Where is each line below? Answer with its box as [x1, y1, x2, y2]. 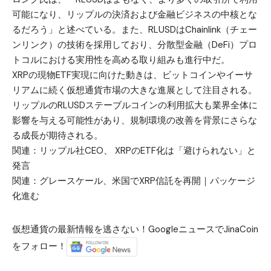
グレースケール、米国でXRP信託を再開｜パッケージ [39, 174, 255, 187]
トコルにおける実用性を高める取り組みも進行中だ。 [12, 53, 230, 66]
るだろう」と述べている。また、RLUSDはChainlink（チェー [12, 23, 257, 36]
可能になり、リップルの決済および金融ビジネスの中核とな [12, 8, 257, 21]
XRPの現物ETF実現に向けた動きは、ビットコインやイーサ [12, 68, 253, 81]
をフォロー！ [12, 240, 67, 252]
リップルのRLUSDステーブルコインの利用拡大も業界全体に [12, 99, 258, 111]
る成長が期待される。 [12, 129, 103, 142]
